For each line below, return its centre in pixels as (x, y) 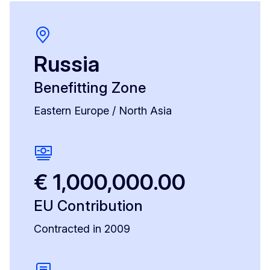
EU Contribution (88, 206)
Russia (67, 64)
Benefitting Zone (90, 88)
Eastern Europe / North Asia (103, 111)
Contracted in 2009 (82, 229)
